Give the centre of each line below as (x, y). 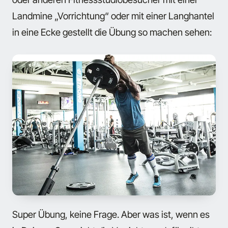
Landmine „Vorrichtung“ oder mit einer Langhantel (113, 16)
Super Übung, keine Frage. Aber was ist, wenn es (111, 214)
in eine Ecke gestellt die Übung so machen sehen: (112, 32)
